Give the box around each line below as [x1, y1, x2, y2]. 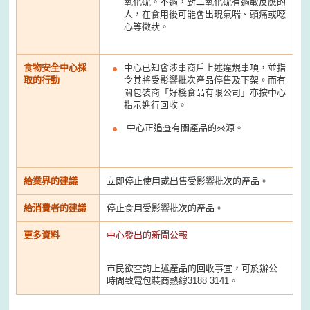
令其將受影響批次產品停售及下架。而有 [124, 74, 286, 85]
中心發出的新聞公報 [107, 229, 188, 240]
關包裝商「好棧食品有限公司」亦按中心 [124, 86, 286, 98]
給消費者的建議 [24, 202, 87, 213]
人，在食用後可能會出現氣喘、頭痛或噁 [124, 8, 286, 19]
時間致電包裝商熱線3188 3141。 [107, 275, 239, 286]
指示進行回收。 [124, 99, 188, 110]
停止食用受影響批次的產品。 [107, 202, 224, 213]
